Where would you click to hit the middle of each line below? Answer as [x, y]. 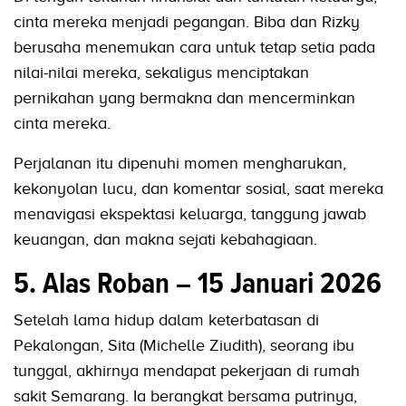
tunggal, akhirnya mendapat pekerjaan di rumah [187, 371]
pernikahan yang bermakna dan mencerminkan [184, 98]
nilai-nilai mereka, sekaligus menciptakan [161, 73]
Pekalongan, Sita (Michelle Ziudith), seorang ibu [184, 346]
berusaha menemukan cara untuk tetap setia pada [194, 48]
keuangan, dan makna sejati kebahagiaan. [165, 240]
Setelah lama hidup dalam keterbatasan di [166, 320]
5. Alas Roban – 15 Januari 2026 [198, 283]
